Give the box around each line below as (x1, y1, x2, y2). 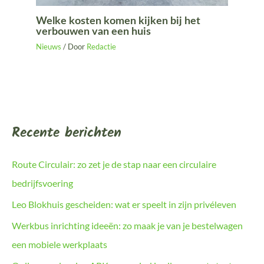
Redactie (87, 42, 117, 51)
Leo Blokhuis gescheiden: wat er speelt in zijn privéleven (12, 198, 236, 210)
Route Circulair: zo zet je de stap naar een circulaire (12, 158, 216, 170)
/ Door (61, 42, 87, 51)
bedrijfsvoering (12, 177, 73, 189)
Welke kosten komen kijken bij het (36, 15, 201, 27)
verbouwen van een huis (36, 25, 151, 37)
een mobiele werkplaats (12, 239, 107, 250)
